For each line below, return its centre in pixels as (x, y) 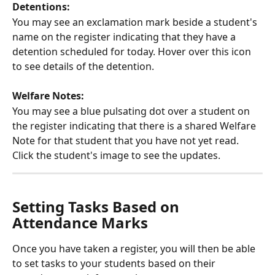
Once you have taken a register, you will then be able (135, 249)
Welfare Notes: (49, 96)
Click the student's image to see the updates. (116, 155)
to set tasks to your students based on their (115, 264)
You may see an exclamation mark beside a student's (136, 22)
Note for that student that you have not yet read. (127, 140)
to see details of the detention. (84, 66)
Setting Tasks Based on (98, 207)
